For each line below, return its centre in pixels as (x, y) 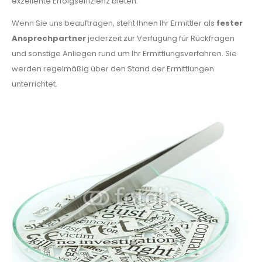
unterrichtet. (35, 84)
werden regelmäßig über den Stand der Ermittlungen (113, 69)
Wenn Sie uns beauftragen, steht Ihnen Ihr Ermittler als (114, 23)
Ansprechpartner (49, 38)
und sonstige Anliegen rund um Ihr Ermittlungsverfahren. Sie (124, 54)
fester (230, 23)
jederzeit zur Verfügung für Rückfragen (160, 38)
